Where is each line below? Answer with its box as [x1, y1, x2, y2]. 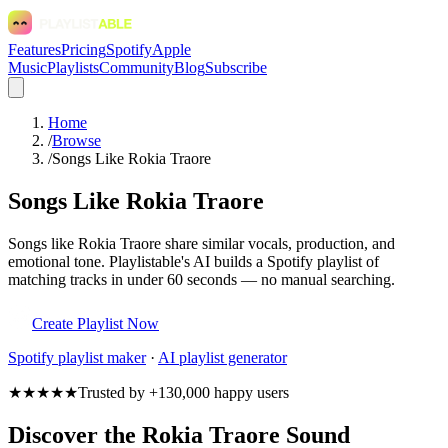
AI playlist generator [158, 348, 287, 366]
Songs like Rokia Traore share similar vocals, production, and [8, 234, 395, 252]
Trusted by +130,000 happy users [78, 383, 289, 401]
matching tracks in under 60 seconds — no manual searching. [8, 270, 395, 288]
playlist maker [54, 348, 146, 366]
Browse [52, 132, 101, 149]
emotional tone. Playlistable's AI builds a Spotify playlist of [8, 252, 379, 270]
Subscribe [205, 59, 267, 76]
